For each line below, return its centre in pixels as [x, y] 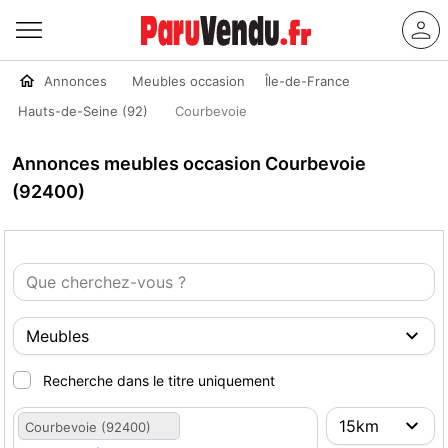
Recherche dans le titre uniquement [159, 380]
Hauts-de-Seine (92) [83, 111]
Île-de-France [307, 81]
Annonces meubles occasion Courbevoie [189, 163]
